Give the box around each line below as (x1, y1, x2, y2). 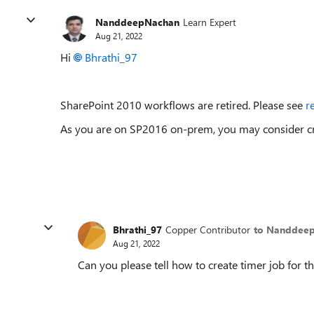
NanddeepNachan (95, 15, 179, 29)
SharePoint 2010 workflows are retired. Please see (60, 97, 306, 112)
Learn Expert (183, 15, 236, 29)
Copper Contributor (165, 222, 250, 236)
